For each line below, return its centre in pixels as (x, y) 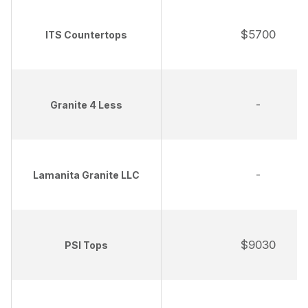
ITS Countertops (86, 35)
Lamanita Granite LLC (86, 175)
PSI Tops (86, 245)
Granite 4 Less (86, 105)
